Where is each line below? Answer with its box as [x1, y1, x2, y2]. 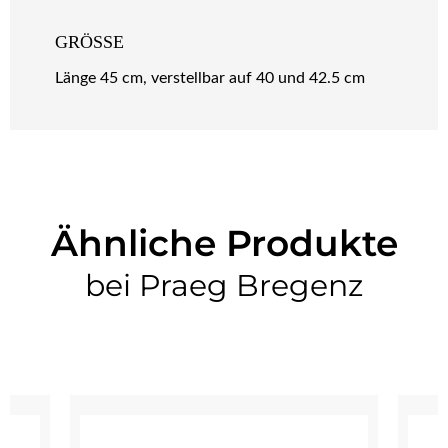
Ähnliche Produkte [50, 221, 398, 266]
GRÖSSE [55, 32, 124, 53]
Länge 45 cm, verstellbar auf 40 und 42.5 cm [55, 70, 365, 87]
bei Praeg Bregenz [85, 267, 363, 305]
